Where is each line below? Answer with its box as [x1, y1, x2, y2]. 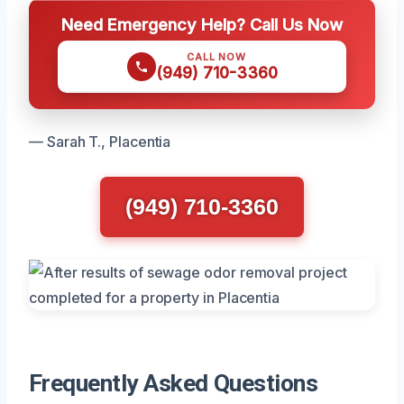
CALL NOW [187, 50, 246, 63]
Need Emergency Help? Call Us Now [61, 14, 343, 34]
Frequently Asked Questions [29, 369, 318, 397]
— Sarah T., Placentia [29, 132, 171, 151]
